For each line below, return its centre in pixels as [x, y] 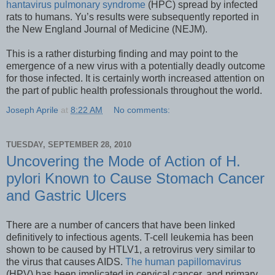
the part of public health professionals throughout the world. [134, 91]
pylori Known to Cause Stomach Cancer [135, 179]
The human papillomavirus [183, 262]
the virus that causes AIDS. [66, 262]
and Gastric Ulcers [66, 196]
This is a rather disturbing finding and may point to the [122, 54]
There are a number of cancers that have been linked [121, 225]
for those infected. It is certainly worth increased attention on [135, 79]
